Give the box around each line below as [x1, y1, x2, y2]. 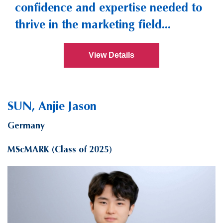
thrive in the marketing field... [15, 17, 171, 31]
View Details [89, 50, 134, 59]
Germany [7, 119, 45, 131]
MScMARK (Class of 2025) [7, 143, 112, 155]
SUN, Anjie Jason [7, 99, 97, 113]
